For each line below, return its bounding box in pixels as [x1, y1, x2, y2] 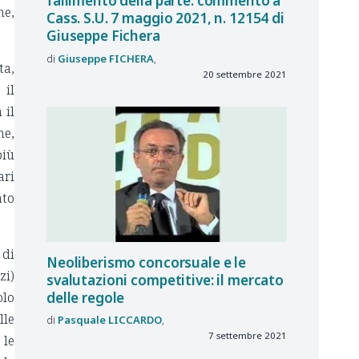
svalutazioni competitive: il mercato [46, 270, 284, 289]
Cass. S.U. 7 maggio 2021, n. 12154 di [46, 9, 284, 28]
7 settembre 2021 [208, 329, 287, 342]
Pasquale [58, 313, 106, 328]
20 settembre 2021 [203, 67, 287, 80]
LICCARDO [108, 313, 162, 328]
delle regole [46, 288, 125, 307]
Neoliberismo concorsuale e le [46, 252, 246, 272]
